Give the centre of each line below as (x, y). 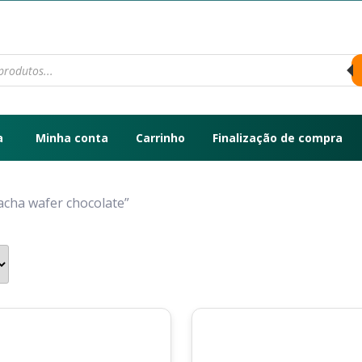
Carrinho (160, 138)
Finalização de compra (278, 138)
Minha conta (72, 138)
